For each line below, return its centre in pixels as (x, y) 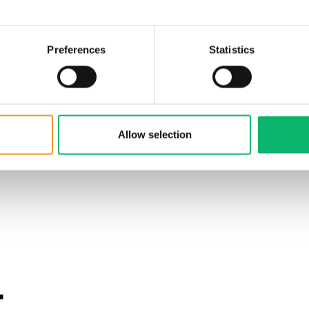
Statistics (232, 50)
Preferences (77, 50)
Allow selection (154, 134)
